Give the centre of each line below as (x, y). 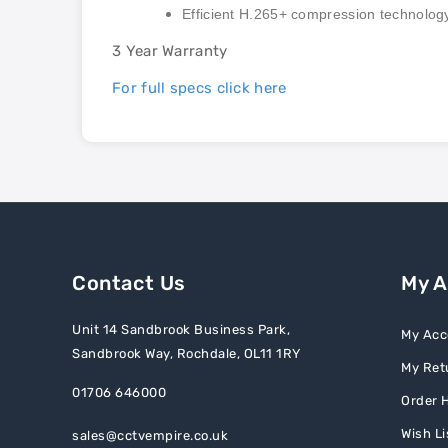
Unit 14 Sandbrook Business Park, (181, 329)
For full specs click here (199, 88)
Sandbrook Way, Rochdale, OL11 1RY (186, 353)
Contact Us (129, 283)
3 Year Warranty (170, 51)
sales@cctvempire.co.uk (150, 435)
